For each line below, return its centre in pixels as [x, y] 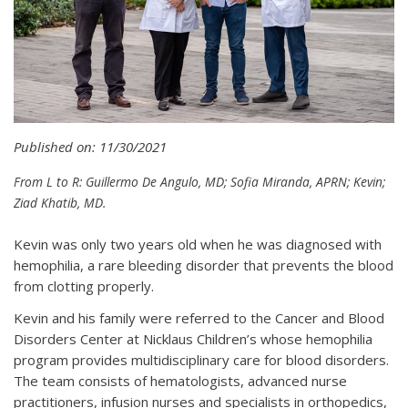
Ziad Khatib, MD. [60, 203]
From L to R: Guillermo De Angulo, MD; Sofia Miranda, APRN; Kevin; [199, 182]
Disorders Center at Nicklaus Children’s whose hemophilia [193, 339]
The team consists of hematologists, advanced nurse [180, 381]
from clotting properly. [84, 286]
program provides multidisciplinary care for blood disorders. [201, 360]
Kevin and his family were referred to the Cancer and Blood [199, 318]
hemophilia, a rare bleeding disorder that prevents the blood [204, 265]
